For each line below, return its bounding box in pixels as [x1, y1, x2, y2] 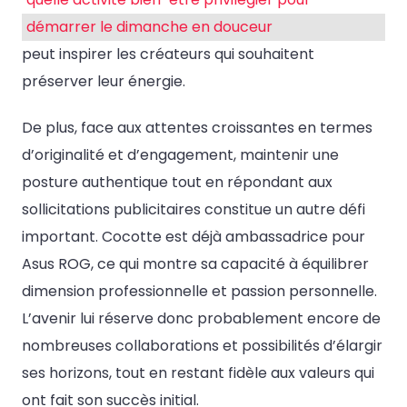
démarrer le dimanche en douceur [26, 16, 273, 38]
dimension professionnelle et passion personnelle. [22, 281, 377, 303]
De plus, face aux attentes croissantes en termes [22, 117, 372, 139]
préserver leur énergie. [22, 71, 185, 93]
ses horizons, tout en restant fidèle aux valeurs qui [22, 362, 374, 384]
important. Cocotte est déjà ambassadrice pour [22, 226, 365, 248]
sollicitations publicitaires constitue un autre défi [22, 199, 365, 221]
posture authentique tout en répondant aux [22, 172, 333, 194]
